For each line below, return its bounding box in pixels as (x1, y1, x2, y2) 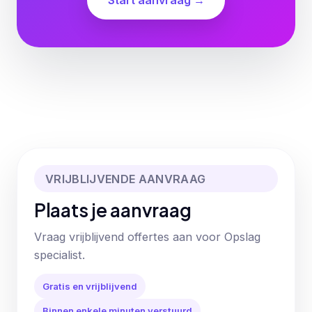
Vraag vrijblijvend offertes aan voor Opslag (34, 229, 260, 244)
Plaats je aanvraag (34, 198, 192, 221)
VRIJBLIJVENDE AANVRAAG (45, 171, 206, 186)
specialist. (34, 247, 85, 262)
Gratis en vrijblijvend (42, 280, 137, 292)
